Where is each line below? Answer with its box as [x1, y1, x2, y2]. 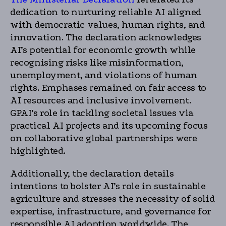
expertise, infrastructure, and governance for [10, 206, 211, 217]
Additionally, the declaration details [10, 168, 174, 179]
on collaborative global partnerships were [10, 133, 197, 144]
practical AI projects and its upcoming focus [10, 120, 208, 131]
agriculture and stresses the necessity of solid [10, 193, 215, 204]
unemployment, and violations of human [10, 70, 197, 81]
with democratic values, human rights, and [10, 19, 205, 30]
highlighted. [10, 145, 66, 156]
